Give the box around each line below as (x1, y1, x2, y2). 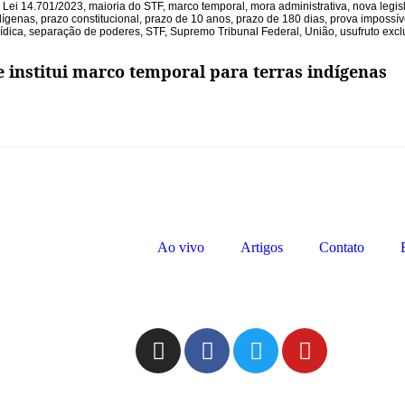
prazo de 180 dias (236, 13, 325, 25)
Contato (319, 240, 364, 255)
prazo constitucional (41, 13, 139, 25)
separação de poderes (29, 25, 140, 38)
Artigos (240, 240, 283, 255)
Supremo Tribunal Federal (170, 25, 299, 38)
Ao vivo (157, 240, 204, 255)
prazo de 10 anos (145, 13, 231, 25)
